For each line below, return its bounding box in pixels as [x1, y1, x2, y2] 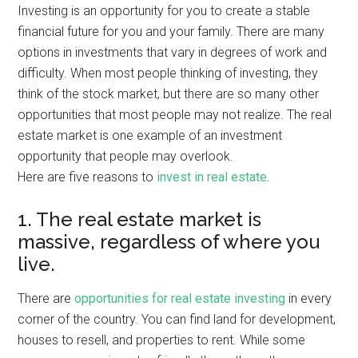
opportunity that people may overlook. [18, 149, 234, 164]
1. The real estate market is [18, 208, 262, 231]
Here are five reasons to [18, 169, 157, 185]
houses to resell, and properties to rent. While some [18, 332, 306, 348]
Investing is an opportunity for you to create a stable [18, 3, 311, 18]
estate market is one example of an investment [18, 128, 283, 143]
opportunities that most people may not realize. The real [18, 107, 332, 122]
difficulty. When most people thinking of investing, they [18, 66, 319, 81]
